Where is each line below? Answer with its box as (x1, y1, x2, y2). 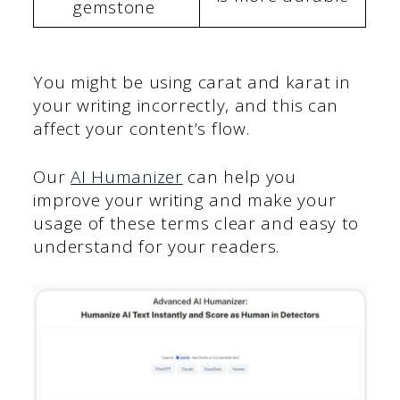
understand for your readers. (33, 235, 280, 259)
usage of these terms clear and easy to (33, 212, 360, 236)
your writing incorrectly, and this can (33, 93, 339, 117)
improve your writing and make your (33, 188, 337, 212)
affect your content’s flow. (33, 116, 250, 140)
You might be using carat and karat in (33, 70, 351, 94)
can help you (182, 165, 296, 189)
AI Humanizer (71, 165, 183, 189)
